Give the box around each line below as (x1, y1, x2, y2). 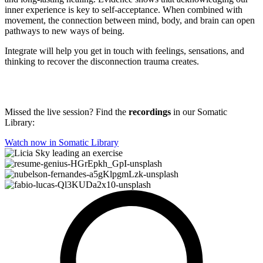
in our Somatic (171, 106, 227, 117)
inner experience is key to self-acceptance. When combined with (5, 4, 242, 15)
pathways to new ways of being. (5, 25, 124, 36)
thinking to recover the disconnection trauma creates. (5, 56, 199, 66)
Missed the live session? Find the (5, 106, 129, 117)
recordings (129, 106, 171, 117)
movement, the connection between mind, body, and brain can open (5, 15, 255, 25)
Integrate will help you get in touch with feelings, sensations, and (5, 45, 244, 56)
